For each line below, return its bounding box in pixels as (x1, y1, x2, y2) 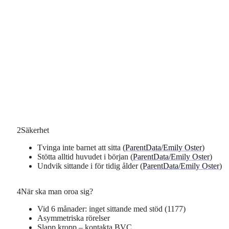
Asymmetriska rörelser (37, 214, 110, 223)
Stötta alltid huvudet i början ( (37, 152, 133, 162)
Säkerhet (20, 126, 49, 135)
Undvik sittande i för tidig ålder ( (37, 162, 143, 171)
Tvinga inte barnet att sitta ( (37, 143, 125, 152)
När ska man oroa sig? (20, 187, 93, 196)
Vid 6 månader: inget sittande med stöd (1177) (37, 204, 186, 214)
